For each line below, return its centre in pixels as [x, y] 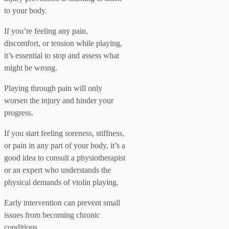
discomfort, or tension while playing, [63, 43]
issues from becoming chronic [52, 215]
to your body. [26, 10]
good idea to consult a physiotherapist [65, 157]
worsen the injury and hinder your [59, 100]
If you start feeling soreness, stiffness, [64, 133]
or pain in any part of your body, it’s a [65, 145]
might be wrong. [31, 67]
